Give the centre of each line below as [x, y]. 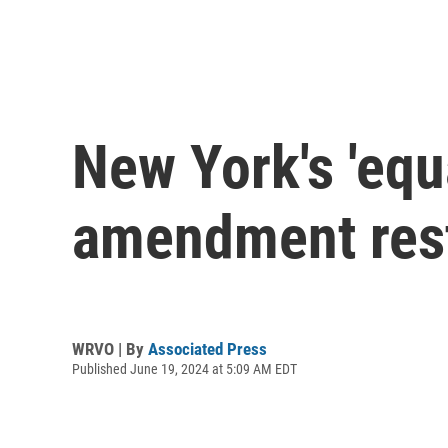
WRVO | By [110, 348]
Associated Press [207, 348]
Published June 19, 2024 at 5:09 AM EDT [184, 368]
